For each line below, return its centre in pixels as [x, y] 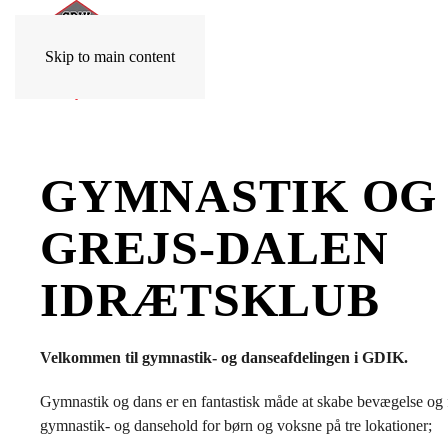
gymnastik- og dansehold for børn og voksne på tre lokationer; [236, 425]
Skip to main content [110, 56]
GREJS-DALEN [214, 247]
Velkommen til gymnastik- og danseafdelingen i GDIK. [224, 357]
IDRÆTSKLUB [210, 299]
